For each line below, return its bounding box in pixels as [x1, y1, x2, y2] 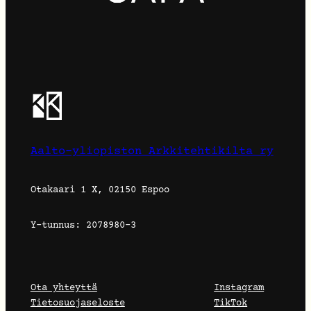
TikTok [214, 297, 248, 309]
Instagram [214, 282, 264, 294]
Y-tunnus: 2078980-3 [30, 219, 136, 231]
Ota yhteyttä [30, 282, 97, 294]
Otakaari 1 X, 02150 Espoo [30, 184, 169, 196]
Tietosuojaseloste [30, 297, 125, 309]
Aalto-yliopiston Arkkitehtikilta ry [30, 144, 274, 158]
